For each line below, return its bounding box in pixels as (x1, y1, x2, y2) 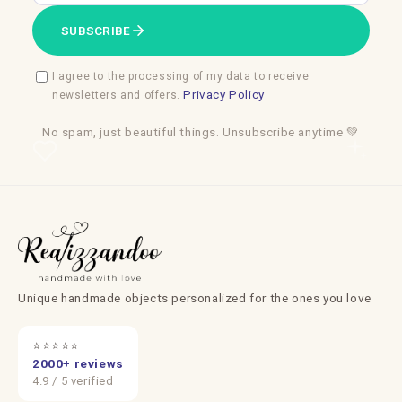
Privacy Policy (183, 86, 265, 101)
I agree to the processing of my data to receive (52, 69, 310, 83)
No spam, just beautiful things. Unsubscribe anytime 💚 (42, 124, 360, 139)
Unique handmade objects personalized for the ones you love (18, 291, 371, 306)
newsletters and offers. (52, 88, 184, 101)
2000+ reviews (32, 356, 124, 371)
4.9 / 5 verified (32, 374, 114, 389)
